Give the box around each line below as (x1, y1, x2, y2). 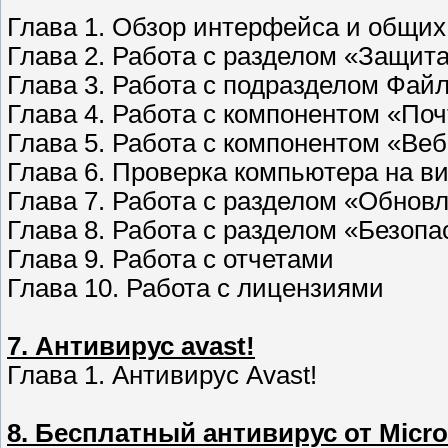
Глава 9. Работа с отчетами (7, 245, 334, 274)
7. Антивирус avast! (7, 332, 255, 361)
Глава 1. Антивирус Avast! (7, 361, 317, 390)
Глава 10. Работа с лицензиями (7, 274, 384, 303)
